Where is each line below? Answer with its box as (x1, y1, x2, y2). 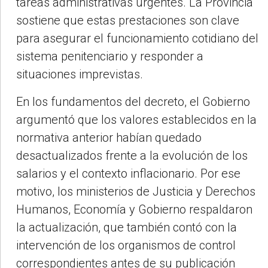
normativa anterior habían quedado (16, 130, 202, 145)
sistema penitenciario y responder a (16, 49, 203, 64)
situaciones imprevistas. (16, 67, 143, 82)
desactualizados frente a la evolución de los (16, 148, 248, 163)
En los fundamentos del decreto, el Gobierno (16, 95, 250, 109)
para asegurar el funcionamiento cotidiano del (16, 31, 258, 46)
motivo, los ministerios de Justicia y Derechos (16, 184, 255, 199)
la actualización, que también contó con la (16, 220, 237, 235)
